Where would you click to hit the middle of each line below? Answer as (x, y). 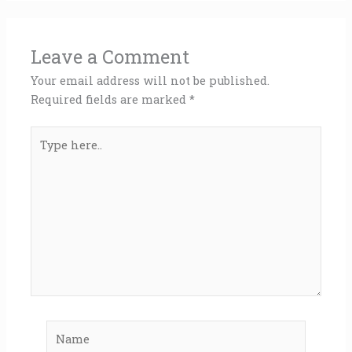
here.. (46, 153)
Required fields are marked (110, 99)
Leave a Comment (110, 56)
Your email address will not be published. (150, 80)
